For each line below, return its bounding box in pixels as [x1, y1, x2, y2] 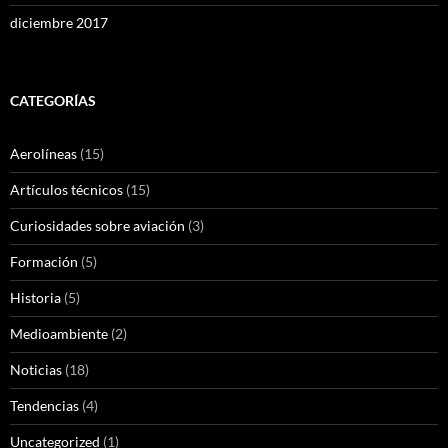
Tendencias [10, 397, 79, 415]
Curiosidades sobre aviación [10, 217, 185, 235]
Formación [10, 253, 78, 271]
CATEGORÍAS [10, 92, 96, 110]
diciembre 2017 [10, 14, 108, 32]
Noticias [10, 361, 62, 379]
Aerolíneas [10, 145, 77, 163]
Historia [10, 289, 61, 307]
